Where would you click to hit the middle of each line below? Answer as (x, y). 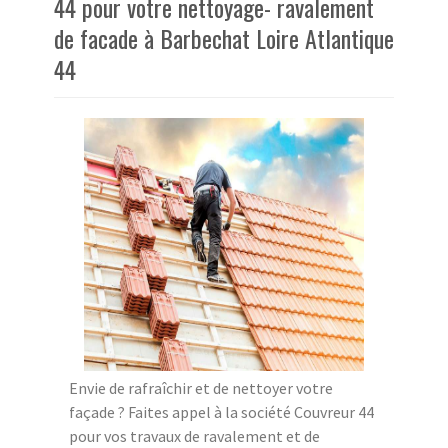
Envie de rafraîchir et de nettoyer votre (201, 388)
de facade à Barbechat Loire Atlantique (224, 38)
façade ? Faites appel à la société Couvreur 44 (221, 412)
